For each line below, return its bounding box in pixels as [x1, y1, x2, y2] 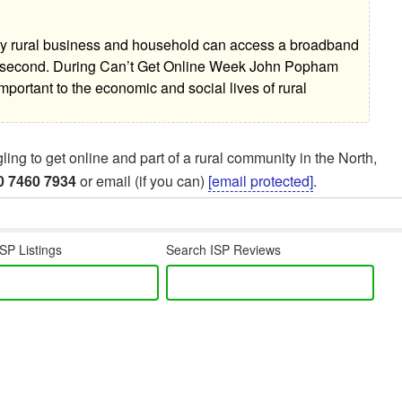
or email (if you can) [76, 170, 208, 192]
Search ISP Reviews [166, 240, 282, 259]
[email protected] [208, 170, 313, 192]
